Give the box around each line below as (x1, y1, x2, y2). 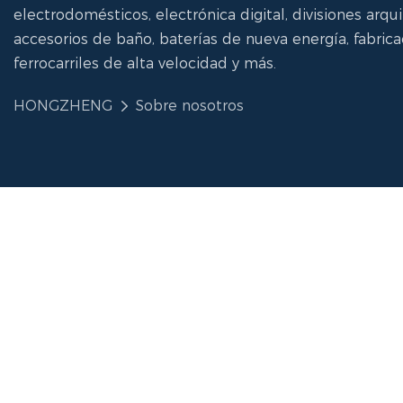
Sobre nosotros (136, 96, 244, 114)
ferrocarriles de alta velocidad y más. (13, 54, 276, 72)
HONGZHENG (13, 96, 112, 114)
